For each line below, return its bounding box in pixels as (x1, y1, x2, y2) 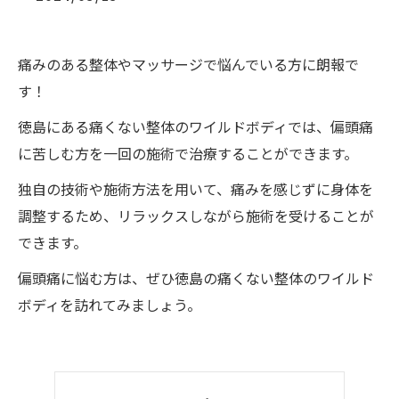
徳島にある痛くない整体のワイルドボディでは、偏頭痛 (18, 116, 373, 137)
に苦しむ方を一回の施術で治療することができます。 (18, 142, 358, 164)
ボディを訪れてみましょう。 (18, 294, 201, 315)
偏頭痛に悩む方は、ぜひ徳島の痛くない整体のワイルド (18, 267, 374, 289)
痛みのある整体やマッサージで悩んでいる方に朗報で (18, 53, 359, 75)
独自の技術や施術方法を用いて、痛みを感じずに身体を (18, 178, 373, 199)
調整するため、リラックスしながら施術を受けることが (18, 205, 374, 226)
